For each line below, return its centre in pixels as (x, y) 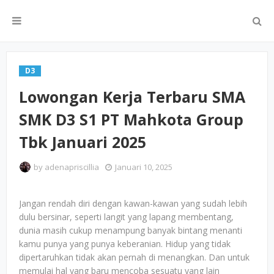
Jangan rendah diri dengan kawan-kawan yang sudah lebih (133, 203)
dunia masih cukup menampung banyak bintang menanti (131, 230)
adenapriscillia (72, 167)
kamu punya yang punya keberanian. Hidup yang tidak (125, 244)
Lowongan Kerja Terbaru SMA (132, 97)
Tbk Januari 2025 (83, 142)
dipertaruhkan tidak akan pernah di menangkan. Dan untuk (134, 257)
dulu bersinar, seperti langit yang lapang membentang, (126, 217)
